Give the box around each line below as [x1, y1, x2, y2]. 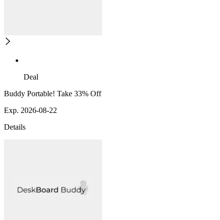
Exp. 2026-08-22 [4, 106, 57, 115]
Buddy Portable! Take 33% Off [4, 89, 101, 98]
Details [4, 123, 26, 132]
